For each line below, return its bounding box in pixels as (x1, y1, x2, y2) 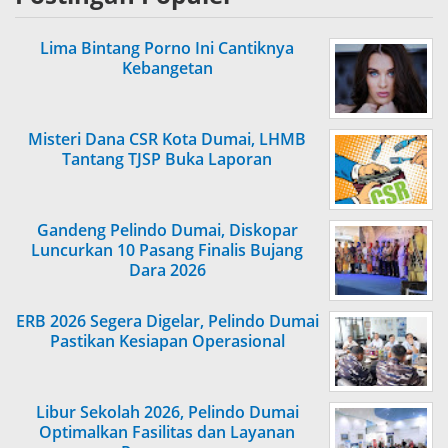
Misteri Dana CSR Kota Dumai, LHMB (28, 128, 306, 151)
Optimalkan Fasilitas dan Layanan (39, 421, 295, 444)
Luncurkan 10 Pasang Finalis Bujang (31, 239, 303, 262)
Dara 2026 (128, 259, 206, 282)
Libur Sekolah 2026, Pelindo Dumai (35, 401, 299, 424)
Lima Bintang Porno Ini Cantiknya (40, 37, 294, 60)
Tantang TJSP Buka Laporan (62, 148, 272, 171)
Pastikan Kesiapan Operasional (49, 330, 285, 353)
